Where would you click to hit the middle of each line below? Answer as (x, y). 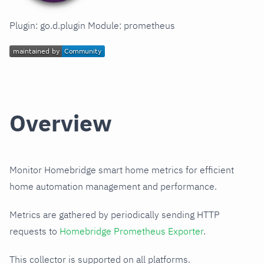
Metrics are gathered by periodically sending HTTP (115, 215)
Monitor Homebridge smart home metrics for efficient (122, 170)
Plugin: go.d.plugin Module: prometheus (92, 26)
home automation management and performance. (113, 187)
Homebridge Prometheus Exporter (131, 231)
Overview (61, 123)
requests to (34, 231)
